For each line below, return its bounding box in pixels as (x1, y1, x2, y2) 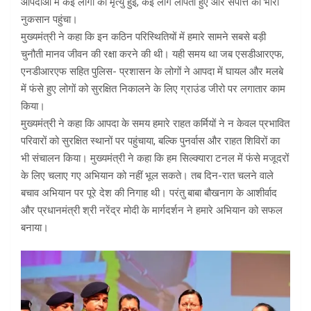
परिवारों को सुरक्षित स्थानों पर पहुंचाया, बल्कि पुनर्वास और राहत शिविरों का (21, 135, 280, 148)
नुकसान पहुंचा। (21, 13, 78, 26)
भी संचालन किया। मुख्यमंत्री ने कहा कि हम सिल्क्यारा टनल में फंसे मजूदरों (21, 152, 289, 165)
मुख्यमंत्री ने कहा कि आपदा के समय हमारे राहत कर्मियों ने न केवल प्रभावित (21, 117, 289, 131)
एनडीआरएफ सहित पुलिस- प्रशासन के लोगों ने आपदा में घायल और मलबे (21, 65, 283, 78)
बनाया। (21, 221, 49, 235)
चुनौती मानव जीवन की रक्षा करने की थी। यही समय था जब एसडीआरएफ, (21, 48, 284, 61)
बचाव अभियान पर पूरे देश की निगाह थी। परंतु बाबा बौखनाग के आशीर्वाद (21, 187, 277, 200)
